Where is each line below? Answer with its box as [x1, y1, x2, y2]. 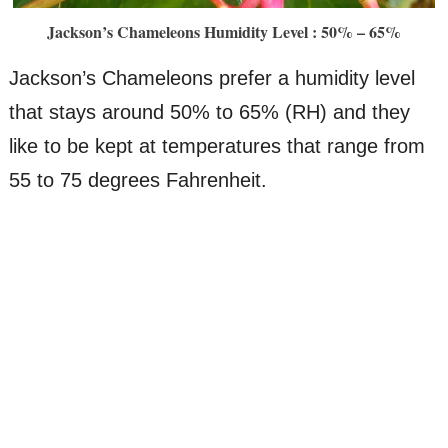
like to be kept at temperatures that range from [8, 134, 425, 157]
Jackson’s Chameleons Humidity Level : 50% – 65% [47, 19, 401, 43]
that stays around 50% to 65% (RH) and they [8, 100, 410, 123]
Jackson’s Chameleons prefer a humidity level [8, 66, 415, 89]
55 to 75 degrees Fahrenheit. [8, 168, 267, 191]
